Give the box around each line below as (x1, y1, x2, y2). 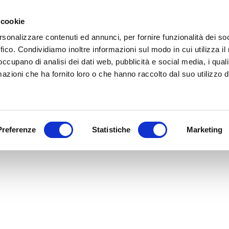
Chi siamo (164, 24, 193, 31)
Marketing (186, 125, 223, 134)
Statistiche (92, 125, 131, 134)
